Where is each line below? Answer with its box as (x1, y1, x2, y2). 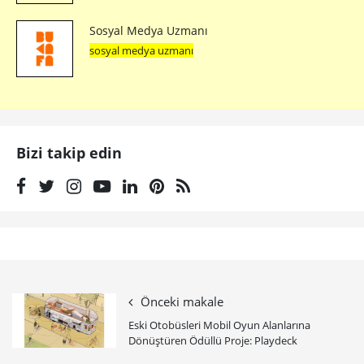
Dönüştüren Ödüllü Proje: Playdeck (128, 333, 297, 349)
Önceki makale (141, 293, 223, 311)
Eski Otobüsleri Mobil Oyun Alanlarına (128, 318, 310, 333)
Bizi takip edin (16, 143, 122, 163)
